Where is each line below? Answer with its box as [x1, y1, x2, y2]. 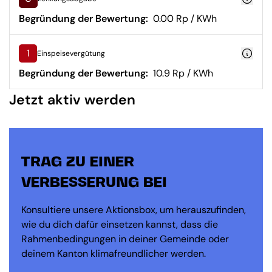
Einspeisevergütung [37, 49, 105, 58]
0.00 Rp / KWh [148, 12, 217, 25]
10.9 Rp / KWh [148, 67, 213, 80]
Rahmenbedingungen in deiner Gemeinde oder [21, 233, 229, 245]
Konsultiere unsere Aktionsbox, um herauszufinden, [21, 203, 246, 216]
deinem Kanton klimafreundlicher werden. [21, 247, 206, 260]
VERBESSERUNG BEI [21, 177, 167, 190]
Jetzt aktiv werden [9, 90, 135, 109]
